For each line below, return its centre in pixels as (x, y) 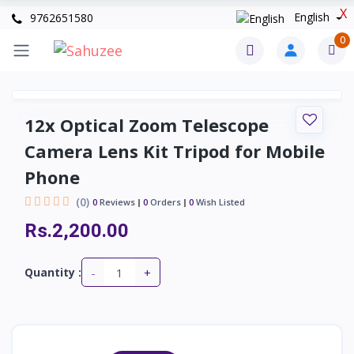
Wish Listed (219, 201)
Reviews (116, 201)
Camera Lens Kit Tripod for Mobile (175, 151)
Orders (164, 201)
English (311, 17)
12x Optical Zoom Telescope (147, 125)
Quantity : (53, 273)
